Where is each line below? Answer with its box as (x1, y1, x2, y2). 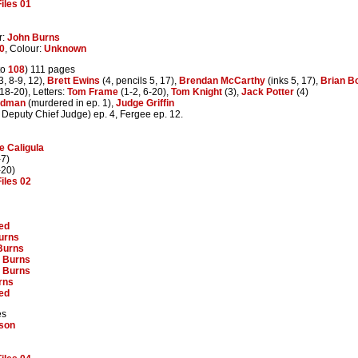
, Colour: (5, 42, 44, 54)
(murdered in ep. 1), (26, 97, 116, 109)
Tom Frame (67, 86, 118, 97)
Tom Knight (171, 86, 222, 97)
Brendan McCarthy (179, 74, 265, 86)
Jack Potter (241, 86, 294, 97)
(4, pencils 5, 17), (100, 74, 179, 86)
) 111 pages (25, 63, 75, 75)
